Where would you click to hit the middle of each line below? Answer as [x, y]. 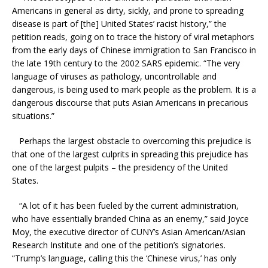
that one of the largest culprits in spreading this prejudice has [130, 154]
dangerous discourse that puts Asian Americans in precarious [130, 102]
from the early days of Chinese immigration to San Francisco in [134, 50]
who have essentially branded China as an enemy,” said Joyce [130, 218]
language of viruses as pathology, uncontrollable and [114, 76]
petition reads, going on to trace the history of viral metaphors [133, 36]
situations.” [33, 115]
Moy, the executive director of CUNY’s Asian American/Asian [129, 232]
